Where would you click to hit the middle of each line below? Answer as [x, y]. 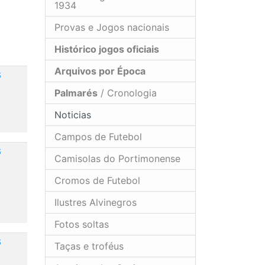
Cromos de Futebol [97, 180]
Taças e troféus [89, 246]
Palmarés [76, 93]
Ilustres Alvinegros [96, 202]
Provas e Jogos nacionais [112, 27]
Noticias [71, 114]
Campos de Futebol [98, 136]
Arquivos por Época [100, 71]
